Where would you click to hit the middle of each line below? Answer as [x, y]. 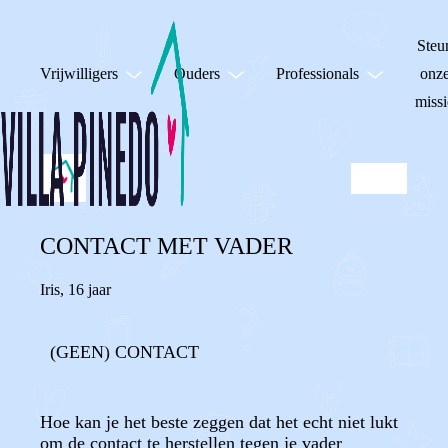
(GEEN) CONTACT [124, 352]
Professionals [317, 73]
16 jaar [89, 289]
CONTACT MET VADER [166, 246]
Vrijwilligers [79, 73]
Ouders [197, 73]
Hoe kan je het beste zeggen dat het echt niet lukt [219, 422]
